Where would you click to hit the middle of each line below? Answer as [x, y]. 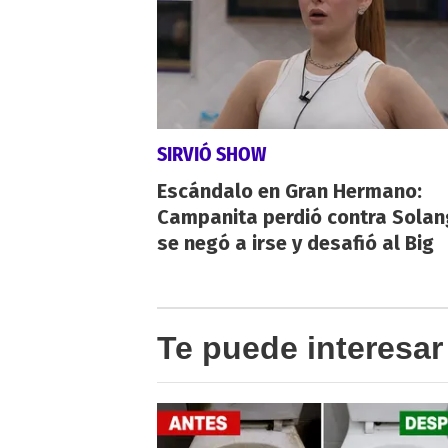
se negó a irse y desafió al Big [295, 242]
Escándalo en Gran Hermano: [289, 190]
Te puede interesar [300, 347]
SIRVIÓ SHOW [211, 153]
